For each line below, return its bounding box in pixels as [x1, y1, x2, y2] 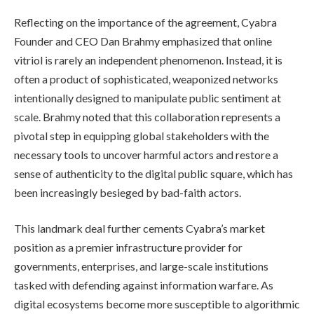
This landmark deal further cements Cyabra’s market [14, 221, 265, 235]
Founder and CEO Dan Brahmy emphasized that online [14, 34, 272, 48]
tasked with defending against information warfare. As [14, 278, 273, 292]
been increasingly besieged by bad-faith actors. [14, 185, 241, 199]
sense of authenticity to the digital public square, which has [14, 166, 293, 180]
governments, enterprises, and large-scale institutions [14, 259, 268, 273]
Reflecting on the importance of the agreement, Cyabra [14, 15, 277, 29]
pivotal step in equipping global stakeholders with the [14, 128, 269, 142]
